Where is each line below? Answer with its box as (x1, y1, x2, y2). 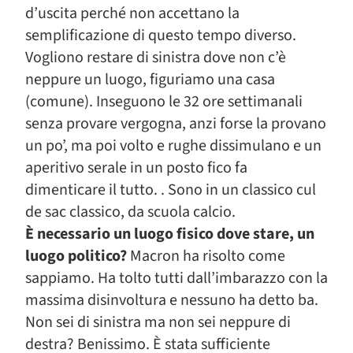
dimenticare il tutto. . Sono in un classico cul (25, 179, 316, 201)
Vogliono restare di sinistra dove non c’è (25, 46, 286, 69)
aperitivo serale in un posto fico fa (25, 157, 247, 179)
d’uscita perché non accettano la (25, 2, 240, 24)
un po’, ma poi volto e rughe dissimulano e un (25, 135, 321, 157)
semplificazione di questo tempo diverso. (25, 24, 296, 46)
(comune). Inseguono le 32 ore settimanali (25, 91, 303, 113)
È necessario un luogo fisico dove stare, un (25, 223, 314, 245)
